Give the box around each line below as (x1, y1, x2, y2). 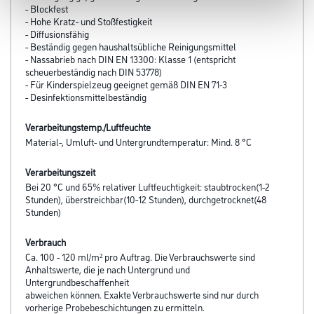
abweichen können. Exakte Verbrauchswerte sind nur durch (25, 287, 259, 301)
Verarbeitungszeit (25, 165, 95, 178)
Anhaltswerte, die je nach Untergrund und (25, 262, 190, 275)
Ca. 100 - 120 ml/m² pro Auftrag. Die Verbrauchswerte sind (25, 250, 255, 263)
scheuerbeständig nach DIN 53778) (25, 64, 162, 78)
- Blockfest (25, 1, 68, 15)
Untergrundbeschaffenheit (25, 275, 129, 288)
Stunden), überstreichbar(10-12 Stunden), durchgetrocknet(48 (25, 192, 266, 205)
